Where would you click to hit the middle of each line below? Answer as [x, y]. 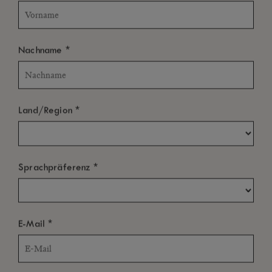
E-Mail [33, 224]
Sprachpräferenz [56, 167]
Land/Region [47, 110]
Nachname [42, 50]
